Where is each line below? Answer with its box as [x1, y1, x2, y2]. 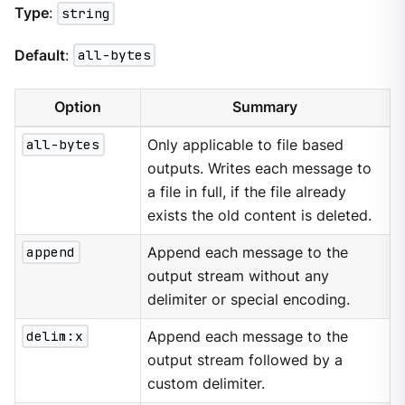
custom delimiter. [147, 374, 266, 392]
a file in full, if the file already [147, 183, 347, 201]
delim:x [26, 327, 84, 345]
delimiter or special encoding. [147, 290, 351, 308]
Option [53, 98, 101, 116]
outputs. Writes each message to [147, 159, 372, 177]
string [61, 5, 110, 23]
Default [14, 46, 65, 64]
